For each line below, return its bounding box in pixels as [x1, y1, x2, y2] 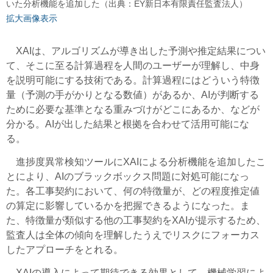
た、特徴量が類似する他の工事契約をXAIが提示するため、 [6, 215, 266, 226]
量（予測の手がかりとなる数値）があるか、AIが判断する [6, 90, 259, 101]
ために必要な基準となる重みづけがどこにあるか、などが [6, 104, 260, 115]
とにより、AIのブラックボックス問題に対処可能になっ [6, 171, 249, 182]
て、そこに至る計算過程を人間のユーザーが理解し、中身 [6, 60, 260, 71]
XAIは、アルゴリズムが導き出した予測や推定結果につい [6, 46, 266, 57]
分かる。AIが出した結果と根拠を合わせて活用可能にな [6, 119, 249, 130]
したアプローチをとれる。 [6, 244, 123, 255]
